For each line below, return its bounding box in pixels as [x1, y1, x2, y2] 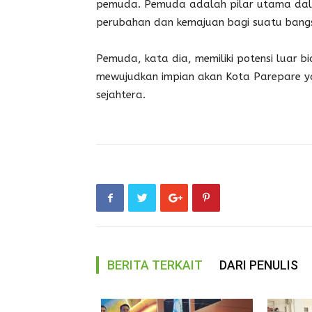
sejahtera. [96, 88, 146, 101]
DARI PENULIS [219, 258, 298, 272]
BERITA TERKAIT [107, 258, 203, 272]
